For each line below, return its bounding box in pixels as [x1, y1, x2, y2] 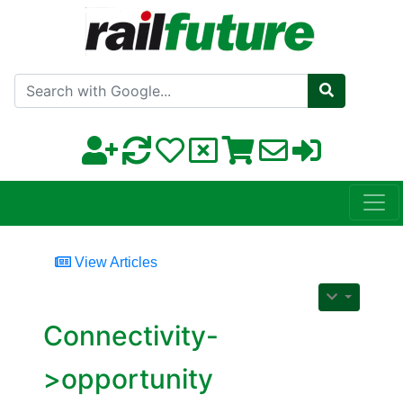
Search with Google [179, 71, 313, 89]
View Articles [71, 255, 157, 271]
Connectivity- [43, 319, 219, 353]
